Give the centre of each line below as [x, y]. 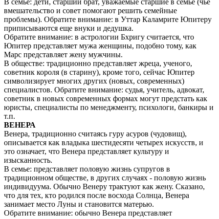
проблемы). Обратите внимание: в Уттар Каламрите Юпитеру [108, 19]
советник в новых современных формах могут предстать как [106, 98]
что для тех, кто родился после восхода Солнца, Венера [97, 195]
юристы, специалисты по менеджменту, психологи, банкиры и [109, 107]
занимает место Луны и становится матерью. [79, 204]
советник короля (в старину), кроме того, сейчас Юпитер [99, 72]
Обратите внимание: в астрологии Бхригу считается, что [99, 37]
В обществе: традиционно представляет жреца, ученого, [98, 63]
